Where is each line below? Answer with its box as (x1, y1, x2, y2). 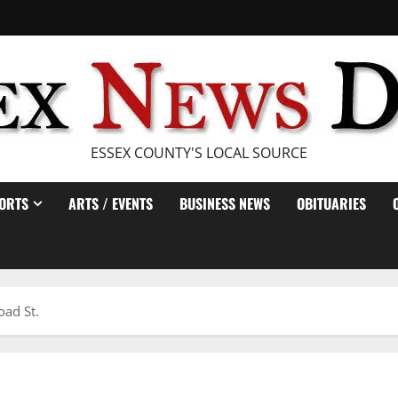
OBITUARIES (297, 193, 366, 214)
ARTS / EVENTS (68, 193, 153, 214)
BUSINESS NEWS (179, 193, 270, 214)
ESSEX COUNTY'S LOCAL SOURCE (91, 143, 307, 163)
